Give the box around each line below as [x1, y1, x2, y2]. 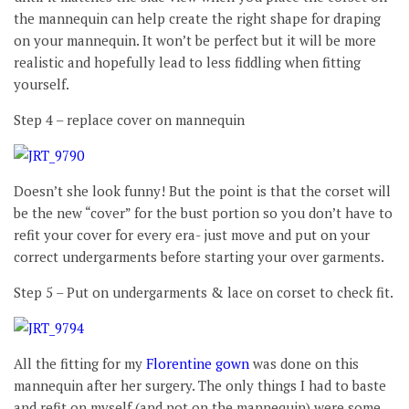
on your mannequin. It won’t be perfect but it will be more [14, 30, 376, 49]
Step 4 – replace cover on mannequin [14, 110, 245, 129]
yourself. [14, 74, 69, 93]
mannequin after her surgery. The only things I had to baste [14, 375, 386, 394]
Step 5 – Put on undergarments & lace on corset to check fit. [14, 282, 393, 301]
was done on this [249, 353, 359, 372]
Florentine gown [146, 353, 249, 372]
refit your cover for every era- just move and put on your [14, 225, 370, 244]
